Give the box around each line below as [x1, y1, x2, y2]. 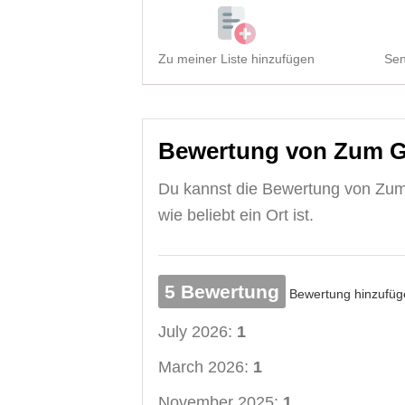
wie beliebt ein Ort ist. [158, 205, 314, 224]
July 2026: [158, 322, 237, 341]
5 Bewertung [165, 280, 279, 302]
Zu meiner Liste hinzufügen [158, 51, 315, 66]
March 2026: [158, 357, 253, 376]
